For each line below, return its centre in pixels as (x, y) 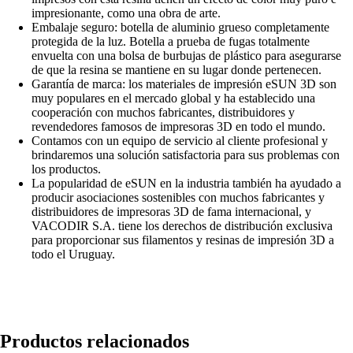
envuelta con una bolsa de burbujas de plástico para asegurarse (186, 56)
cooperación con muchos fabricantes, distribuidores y (163, 113)
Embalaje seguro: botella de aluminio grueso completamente (180, 28)
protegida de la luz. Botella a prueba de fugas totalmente (171, 42)
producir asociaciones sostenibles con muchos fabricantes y (178, 198)
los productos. (66, 169)
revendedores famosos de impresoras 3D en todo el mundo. (178, 127)
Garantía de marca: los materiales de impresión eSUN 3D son (184, 84)
